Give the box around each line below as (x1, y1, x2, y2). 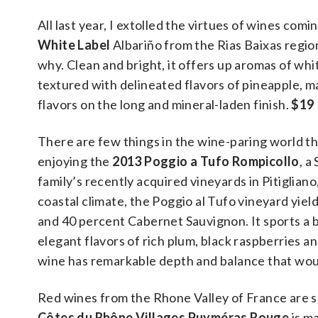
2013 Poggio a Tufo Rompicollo (112, 153, 300, 169)
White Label (38, 37, 111, 53)
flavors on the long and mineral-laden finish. (38, 97, 292, 112)
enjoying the (38, 153, 113, 169)
